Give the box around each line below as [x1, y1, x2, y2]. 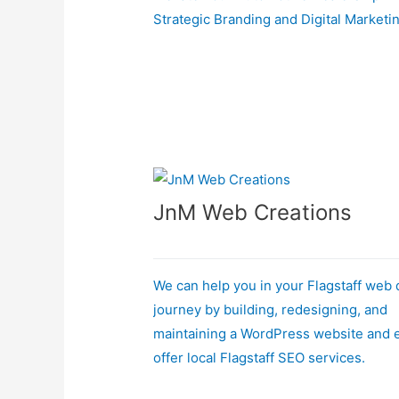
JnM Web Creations [153, 199, 353, 225]
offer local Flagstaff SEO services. [153, 348, 366, 366]
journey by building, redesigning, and [153, 300, 388, 318]
